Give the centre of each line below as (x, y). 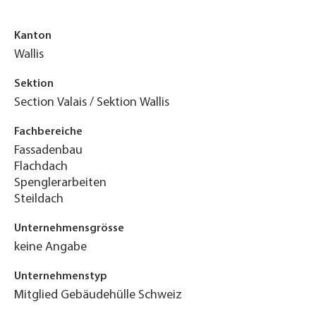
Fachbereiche (48, 132)
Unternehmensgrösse (69, 229)
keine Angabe (50, 247)
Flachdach (41, 167)
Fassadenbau (48, 151)
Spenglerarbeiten (60, 183)
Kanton (33, 36)
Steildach (39, 199)
